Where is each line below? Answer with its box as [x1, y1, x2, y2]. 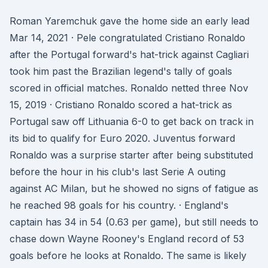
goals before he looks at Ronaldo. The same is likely [10, 249, 246, 261]
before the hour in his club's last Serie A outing [10, 166, 226, 178]
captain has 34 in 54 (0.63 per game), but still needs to [10, 216, 258, 228]
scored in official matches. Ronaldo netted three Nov [10, 82, 248, 94]
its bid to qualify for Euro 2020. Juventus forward [10, 132, 235, 144]
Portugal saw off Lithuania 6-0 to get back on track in [10, 115, 254, 127]
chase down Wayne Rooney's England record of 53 [10, 233, 244, 245]
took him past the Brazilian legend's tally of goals [10, 65, 232, 77]
